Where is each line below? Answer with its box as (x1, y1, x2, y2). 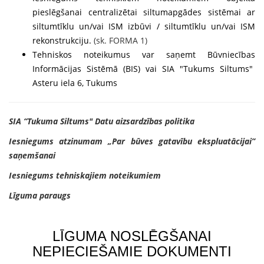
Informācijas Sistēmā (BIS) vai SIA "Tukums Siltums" (32, 63, 255, 74)
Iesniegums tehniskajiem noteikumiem (9, 170, 161, 181)
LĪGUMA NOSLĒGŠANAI (52, 228, 212, 244)
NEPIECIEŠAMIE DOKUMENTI (32, 243, 232, 259)
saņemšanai (9, 150, 55, 161)
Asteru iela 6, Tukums (32, 77, 117, 88)
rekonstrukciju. (32, 35, 94, 46)
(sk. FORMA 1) (94, 35, 147, 46)
